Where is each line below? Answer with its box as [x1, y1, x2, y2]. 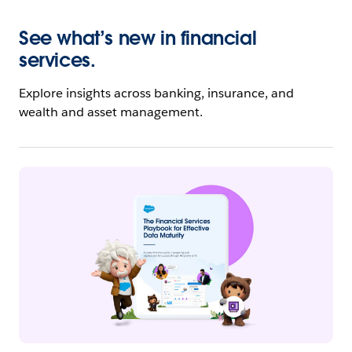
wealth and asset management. [19, 103, 203, 120]
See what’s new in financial [19, 25, 257, 50]
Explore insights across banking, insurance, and [19, 84, 294, 101]
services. [19, 47, 96, 72]
